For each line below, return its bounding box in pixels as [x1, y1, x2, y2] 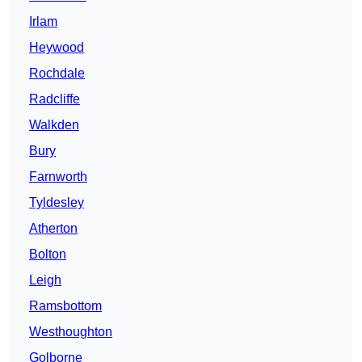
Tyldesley [29, 196, 84, 210]
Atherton [29, 221, 78, 236]
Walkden [29, 118, 79, 133]
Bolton [29, 247, 66, 262]
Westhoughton [29, 325, 112, 339]
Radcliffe [29, 92, 80, 107]
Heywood [29, 40, 84, 55]
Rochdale [29, 66, 85, 81]
